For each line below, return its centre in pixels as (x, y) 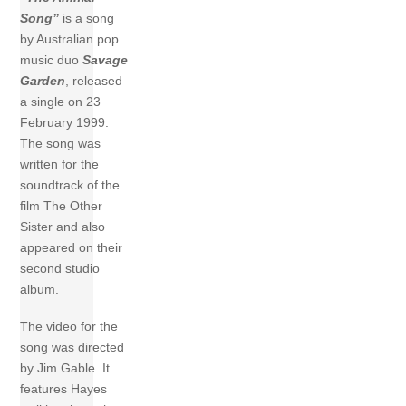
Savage (106, 60)
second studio (60, 269)
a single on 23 (61, 102)
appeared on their (72, 248)
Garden (43, 81)
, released (94, 81)
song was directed (72, 348)
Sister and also (63, 227)
